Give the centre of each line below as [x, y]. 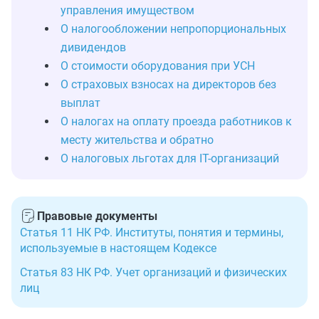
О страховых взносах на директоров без [168, 84]
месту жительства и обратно [137, 140]
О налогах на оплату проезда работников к [176, 121]
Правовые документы [97, 216]
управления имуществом [127, 10]
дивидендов [93, 47]
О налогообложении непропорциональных [173, 29]
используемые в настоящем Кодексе [118, 248]
